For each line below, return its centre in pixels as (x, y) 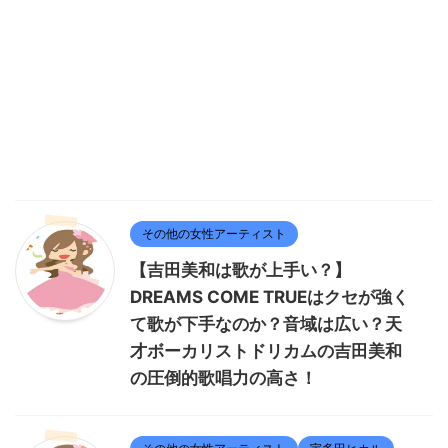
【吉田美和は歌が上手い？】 (240, 270)
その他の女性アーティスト (214, 234)
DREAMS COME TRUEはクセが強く (269, 297)
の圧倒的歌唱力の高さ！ (223, 378)
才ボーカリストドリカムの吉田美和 (266, 351)
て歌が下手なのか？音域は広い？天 (266, 324)
